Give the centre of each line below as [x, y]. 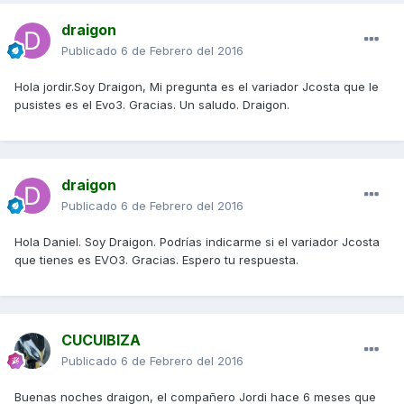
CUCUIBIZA [101, 340]
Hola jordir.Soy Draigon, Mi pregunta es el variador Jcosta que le [197, 87]
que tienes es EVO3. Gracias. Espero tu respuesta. [156, 260]
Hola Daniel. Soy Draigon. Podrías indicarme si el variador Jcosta [197, 242]
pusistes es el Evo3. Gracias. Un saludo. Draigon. [152, 105]
